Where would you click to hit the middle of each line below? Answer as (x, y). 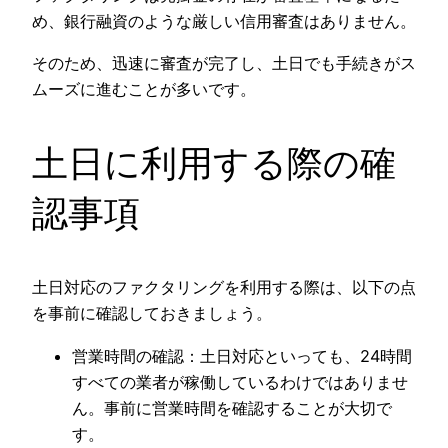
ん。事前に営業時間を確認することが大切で (232, 407)
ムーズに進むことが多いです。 (144, 89)
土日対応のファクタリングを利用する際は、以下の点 (224, 287)
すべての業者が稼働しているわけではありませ (240, 381)
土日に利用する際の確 (214, 163)
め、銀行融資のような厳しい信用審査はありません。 (224, 21)
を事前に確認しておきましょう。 (152, 313)
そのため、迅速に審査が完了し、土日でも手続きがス (224, 63)
